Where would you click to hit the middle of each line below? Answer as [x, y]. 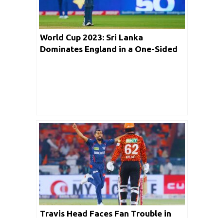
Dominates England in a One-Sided [109, 49]
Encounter [60, 60]
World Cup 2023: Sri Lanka [91, 37]
